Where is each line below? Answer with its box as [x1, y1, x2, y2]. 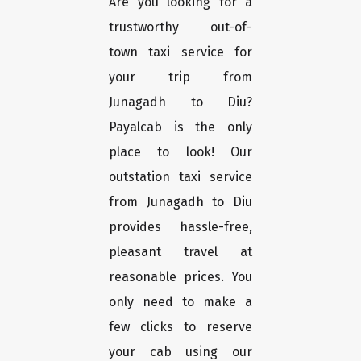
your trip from [109, 69, 252, 85]
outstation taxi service [109, 169, 252, 185]
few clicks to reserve [109, 319, 252, 335]
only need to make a [109, 294, 252, 310]
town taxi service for [109, 44, 252, 60]
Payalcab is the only [109, 119, 252, 135]
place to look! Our [109, 144, 252, 160]
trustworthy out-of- [109, 19, 252, 35]
